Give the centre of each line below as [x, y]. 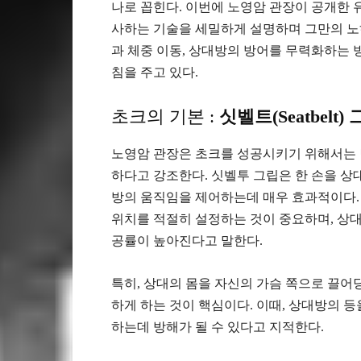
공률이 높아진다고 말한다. [187, 241]
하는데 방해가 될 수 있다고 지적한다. [218, 327]
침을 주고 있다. [155, 73]
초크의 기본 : [165, 117]
